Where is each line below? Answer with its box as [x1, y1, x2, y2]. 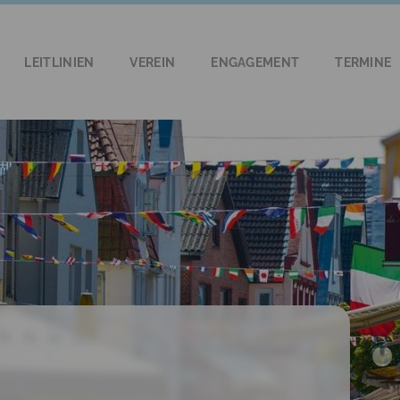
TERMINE [335, 54, 392, 70]
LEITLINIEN [24, 54, 95, 70]
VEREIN [129, 54, 176, 70]
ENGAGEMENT [211, 54, 300, 70]
